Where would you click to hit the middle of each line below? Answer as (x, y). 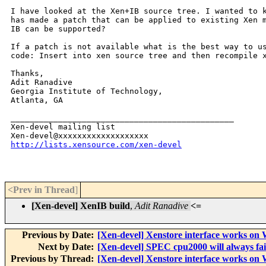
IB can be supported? (58, 29)
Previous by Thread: (53, 259)
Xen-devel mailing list (63, 127)
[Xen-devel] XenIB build (81, 206)
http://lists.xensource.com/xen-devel (96, 145)
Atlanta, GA (37, 100)
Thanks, (27, 74)
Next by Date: (67, 247)
